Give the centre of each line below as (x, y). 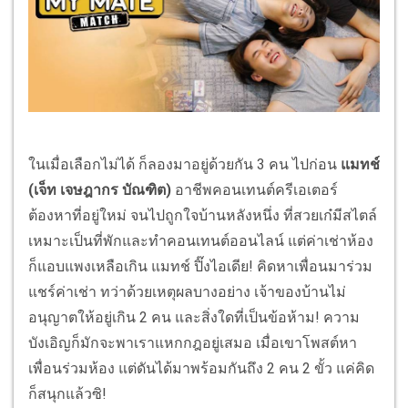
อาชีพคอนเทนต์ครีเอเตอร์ (255, 189)
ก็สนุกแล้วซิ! (67, 393)
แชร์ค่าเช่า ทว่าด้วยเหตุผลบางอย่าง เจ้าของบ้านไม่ (187, 291)
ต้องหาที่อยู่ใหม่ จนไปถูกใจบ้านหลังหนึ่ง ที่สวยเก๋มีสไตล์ (203, 215)
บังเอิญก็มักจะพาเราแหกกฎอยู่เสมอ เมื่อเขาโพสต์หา (193, 342)
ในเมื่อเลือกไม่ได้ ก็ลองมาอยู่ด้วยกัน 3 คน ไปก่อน (184, 164)
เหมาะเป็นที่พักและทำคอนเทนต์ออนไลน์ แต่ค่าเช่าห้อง (201, 240)
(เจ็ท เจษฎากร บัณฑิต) (100, 189)
